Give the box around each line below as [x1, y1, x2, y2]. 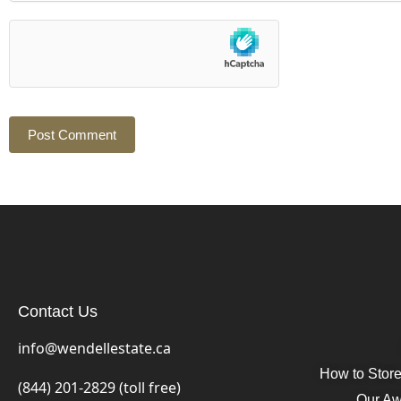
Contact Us [18, 303, 98, 321]
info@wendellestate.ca [18, 338, 171, 359]
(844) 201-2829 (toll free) [18, 377, 184, 397]
